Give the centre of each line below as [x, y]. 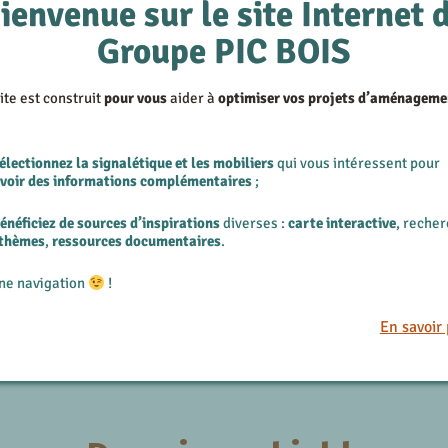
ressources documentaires [137, 241]
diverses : [256, 223]
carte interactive [342, 223]
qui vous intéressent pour [357, 162]
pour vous [134, 97]
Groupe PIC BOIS [224, 52]
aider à [193, 97]
